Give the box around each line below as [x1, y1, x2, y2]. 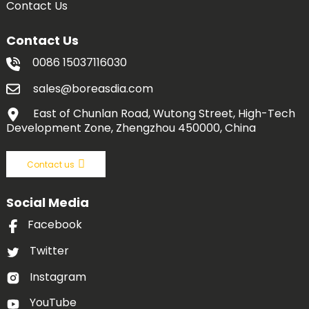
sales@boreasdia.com [32, 80, 153, 97]
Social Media [6, 194, 89, 212]
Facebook [28, 217, 83, 233]
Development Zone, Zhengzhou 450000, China [6, 120, 256, 137]
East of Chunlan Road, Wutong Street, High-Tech [30, 106, 295, 122]
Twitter [30, 242, 70, 259]
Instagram [30, 268, 87, 285]
